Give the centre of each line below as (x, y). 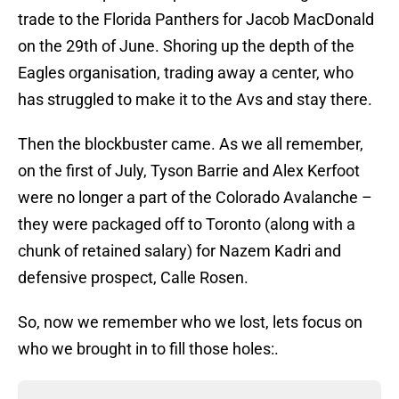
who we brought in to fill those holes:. (148, 349)
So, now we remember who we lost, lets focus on (190, 322)
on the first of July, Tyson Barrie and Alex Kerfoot (189, 171)
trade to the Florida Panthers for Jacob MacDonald (196, 20)
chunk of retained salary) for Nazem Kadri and (179, 251)
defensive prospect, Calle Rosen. (133, 278)
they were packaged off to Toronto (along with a (187, 224)
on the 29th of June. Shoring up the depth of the (186, 46)
